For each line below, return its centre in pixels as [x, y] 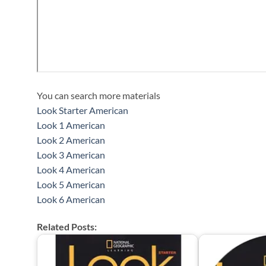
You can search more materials [99, 96]
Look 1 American [71, 125]
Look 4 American [71, 170]
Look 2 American [71, 140]
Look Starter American [83, 110]
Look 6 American [71, 199]
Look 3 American [71, 155]
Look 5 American [71, 185]
